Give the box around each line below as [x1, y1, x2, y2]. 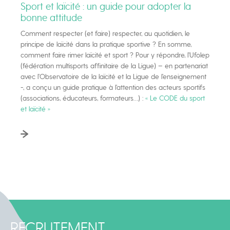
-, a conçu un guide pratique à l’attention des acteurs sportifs [21, 83, 205, 92]
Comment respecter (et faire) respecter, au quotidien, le [21, 29, 190, 38]
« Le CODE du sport [145, 94, 205, 103]
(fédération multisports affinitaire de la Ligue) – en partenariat [21, 62, 208, 70]
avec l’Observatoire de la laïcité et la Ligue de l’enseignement [21, 72, 206, 81]
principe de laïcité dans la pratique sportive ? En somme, [21, 40, 191, 49]
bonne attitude [21, 12, 82, 24]
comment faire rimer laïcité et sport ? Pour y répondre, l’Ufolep [21, 51, 209, 60]
